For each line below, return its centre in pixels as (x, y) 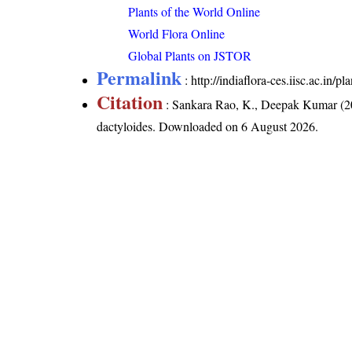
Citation (130, 101)
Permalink (139, 77)
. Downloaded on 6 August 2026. (236, 126)
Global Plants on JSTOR (190, 55)
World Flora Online (177, 33)
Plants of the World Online (194, 11)
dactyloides (125, 126)
